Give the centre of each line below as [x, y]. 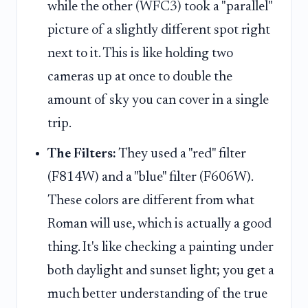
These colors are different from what [151, 201]
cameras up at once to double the [140, 77]
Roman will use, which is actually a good [159, 224]
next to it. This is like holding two [140, 53]
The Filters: [82, 154]
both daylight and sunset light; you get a [161, 271]
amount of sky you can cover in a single [158, 100]
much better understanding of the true [157, 295]
